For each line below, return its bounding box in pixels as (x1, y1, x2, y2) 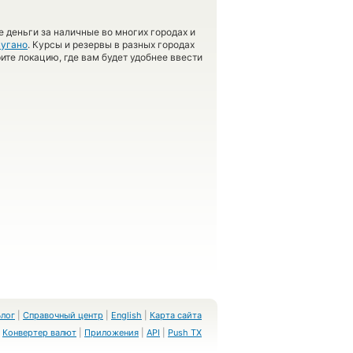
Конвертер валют (2, 327, 76, 338)
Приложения (84, 327, 139, 338)
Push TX (168, 327, 202, 338)
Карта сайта (150, 310, 202, 321)
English (111, 310, 142, 321)
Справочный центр (23, 310, 103, 321)
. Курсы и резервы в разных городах (28, 39, 195, 50)
